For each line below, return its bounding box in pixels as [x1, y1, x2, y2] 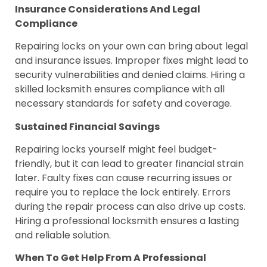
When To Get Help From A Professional [15, 251, 206, 265]
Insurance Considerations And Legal [15, 2, 200, 16]
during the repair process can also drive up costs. [15, 199, 246, 213]
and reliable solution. [15, 228, 111, 242]
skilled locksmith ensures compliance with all [15, 82, 225, 97]
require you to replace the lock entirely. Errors [15, 185, 231, 199]
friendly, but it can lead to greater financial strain [15, 156, 244, 170]
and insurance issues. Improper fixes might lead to [15, 54, 249, 68]
